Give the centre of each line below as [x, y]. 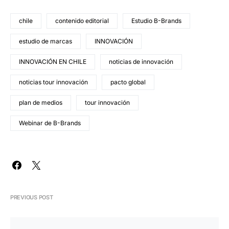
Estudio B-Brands [156, 21]
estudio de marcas [45, 41]
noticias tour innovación [53, 82]
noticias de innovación [141, 62]
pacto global [128, 82]
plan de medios [41, 103]
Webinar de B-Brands [50, 123]
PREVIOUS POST [32, 198]
